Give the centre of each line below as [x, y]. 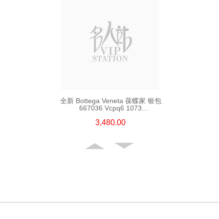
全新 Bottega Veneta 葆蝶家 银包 [110, 100]
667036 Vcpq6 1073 [110, 108]
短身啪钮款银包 [110, 115]
